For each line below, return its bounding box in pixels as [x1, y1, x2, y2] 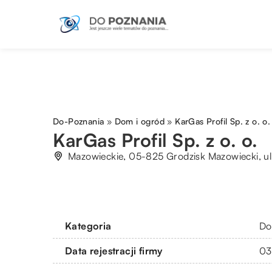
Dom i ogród [114, 115, 165, 126]
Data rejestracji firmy [65, 244, 163, 257]
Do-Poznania [53, 115, 104, 126]
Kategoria [65, 219, 112, 232]
